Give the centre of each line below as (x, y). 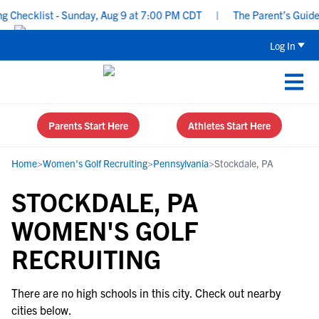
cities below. (42, 310)
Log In (283, 45)
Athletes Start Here (229, 125)
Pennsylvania (181, 163)
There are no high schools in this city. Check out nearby (146, 293)
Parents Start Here (88, 125)
